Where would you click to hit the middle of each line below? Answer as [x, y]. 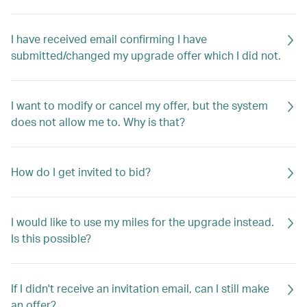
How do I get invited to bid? [81, 172]
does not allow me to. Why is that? [98, 122]
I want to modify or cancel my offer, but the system [139, 105]
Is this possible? [51, 238]
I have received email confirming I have [109, 39]
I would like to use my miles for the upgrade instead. [143, 222]
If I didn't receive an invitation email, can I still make [140, 288]
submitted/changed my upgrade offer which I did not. [146, 55]
